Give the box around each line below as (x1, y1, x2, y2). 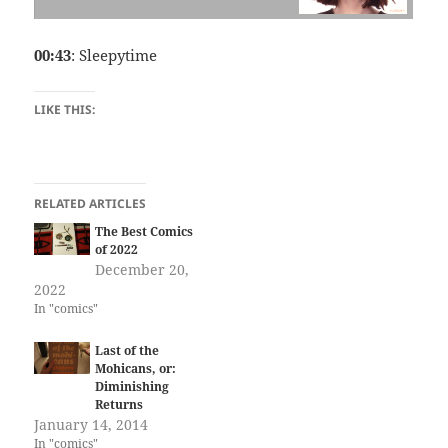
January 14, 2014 (34, 415, 149, 435)
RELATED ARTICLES (34, 195, 147, 213)
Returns (95, 396, 144, 414)
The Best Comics (95, 223, 194, 241)
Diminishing (95, 378, 170, 396)
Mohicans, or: (95, 360, 177, 378)
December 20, (95, 260, 190, 280)
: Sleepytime (71, 45, 158, 66)
